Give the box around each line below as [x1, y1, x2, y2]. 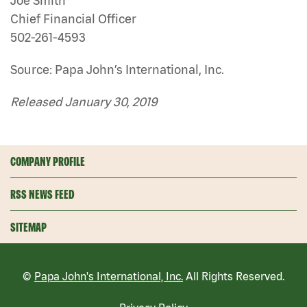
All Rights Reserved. [183, 269, 284, 282]
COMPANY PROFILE [10, 153, 85, 169]
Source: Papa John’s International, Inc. [10, 62, 224, 77]
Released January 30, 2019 [10, 94, 158, 109]
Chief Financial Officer [10, 11, 136, 26]
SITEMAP [10, 219, 47, 234]
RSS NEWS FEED [10, 186, 75, 201]
